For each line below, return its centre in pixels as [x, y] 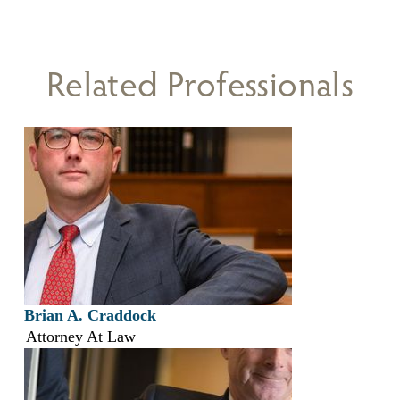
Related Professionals [200, 84]
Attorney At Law [80, 337]
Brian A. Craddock [90, 316]
